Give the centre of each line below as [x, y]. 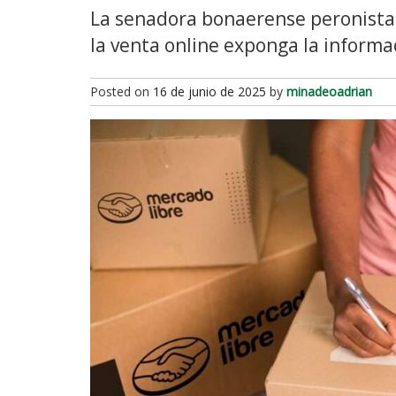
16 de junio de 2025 [209, 91]
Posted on [122, 91]
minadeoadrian [329, 91]
